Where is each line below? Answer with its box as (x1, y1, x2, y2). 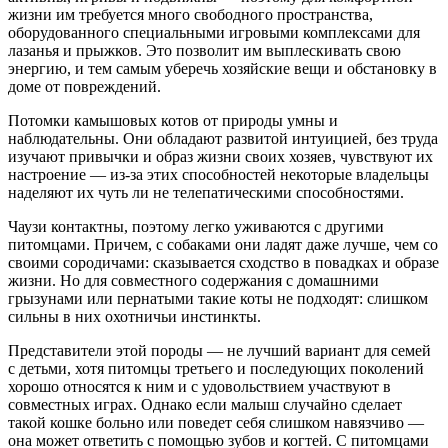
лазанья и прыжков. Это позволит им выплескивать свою (8, 41, 401, 59)
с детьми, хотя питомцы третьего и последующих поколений (8, 359, 424, 377)
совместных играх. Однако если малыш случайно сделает (8, 395, 402, 413)
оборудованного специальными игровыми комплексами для (8, 23, 420, 41)
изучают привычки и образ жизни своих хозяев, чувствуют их (8, 147, 433, 165)
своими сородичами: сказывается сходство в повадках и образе (8, 253, 439, 271)
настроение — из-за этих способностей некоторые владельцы (8, 165, 429, 183)
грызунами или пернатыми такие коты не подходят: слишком (8, 289, 428, 307)
